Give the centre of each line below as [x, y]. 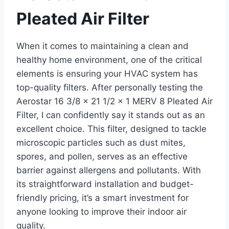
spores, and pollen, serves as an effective [102, 157]
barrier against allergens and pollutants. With [109, 170]
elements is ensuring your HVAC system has [107, 74]
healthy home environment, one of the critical [109, 60]
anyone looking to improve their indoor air [101, 212]
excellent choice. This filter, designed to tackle [111, 129]
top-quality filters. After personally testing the [110, 88]
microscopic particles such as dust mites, [101, 143]
